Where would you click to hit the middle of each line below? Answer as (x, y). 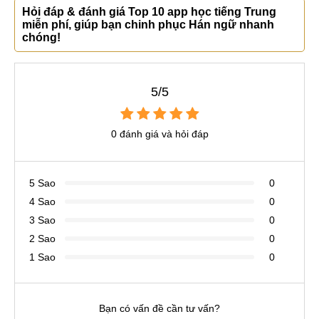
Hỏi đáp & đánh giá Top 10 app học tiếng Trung (149, 11)
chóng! (41, 37)
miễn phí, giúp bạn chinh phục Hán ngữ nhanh (148, 24)
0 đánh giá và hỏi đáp (159, 134)
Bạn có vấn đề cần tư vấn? (159, 308)
